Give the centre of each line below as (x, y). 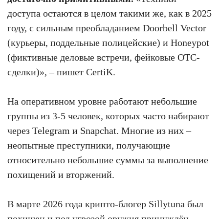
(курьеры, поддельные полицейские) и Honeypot (108, 42)
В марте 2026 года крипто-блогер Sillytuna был (105, 204)
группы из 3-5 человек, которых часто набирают (108, 116)
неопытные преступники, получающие (89, 145)
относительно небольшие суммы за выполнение (108, 160)
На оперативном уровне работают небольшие (102, 101)
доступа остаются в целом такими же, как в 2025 (109, 13)
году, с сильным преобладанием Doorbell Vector (107, 28)
